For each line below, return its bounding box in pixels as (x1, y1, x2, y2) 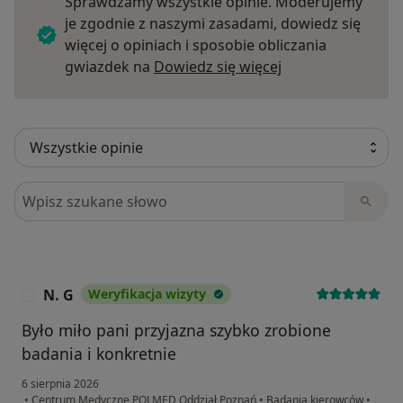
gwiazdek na (65, 57, 154, 77)
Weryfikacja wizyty (88, 285, 206, 303)
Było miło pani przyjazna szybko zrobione (22, 319, 331, 342)
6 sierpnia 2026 (22, 376, 99, 392)
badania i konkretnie (22, 343, 176, 365)
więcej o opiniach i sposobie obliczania (65, 35, 327, 56)
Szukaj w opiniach (13, 182, 144, 202)
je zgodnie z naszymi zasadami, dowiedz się (65, 13, 361, 34)
